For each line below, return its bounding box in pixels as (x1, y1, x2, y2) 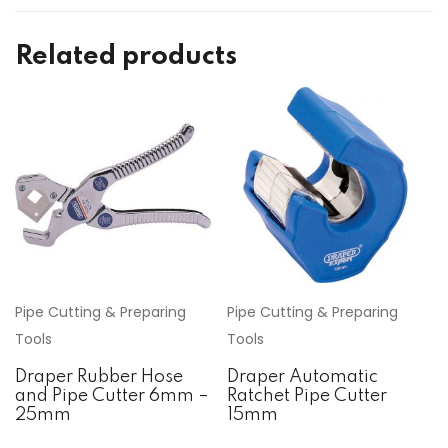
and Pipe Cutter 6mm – (15, 387, 209, 406)
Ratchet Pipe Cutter (227, 387, 388, 406)
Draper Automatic (227, 368, 379, 387)
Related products (15, 42, 237, 70)
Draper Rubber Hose (15, 368, 183, 387)
